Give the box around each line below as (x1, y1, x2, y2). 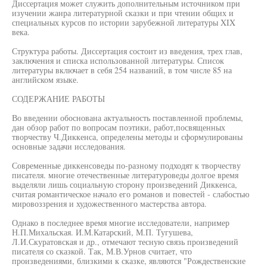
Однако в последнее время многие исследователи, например (12, 217, 229, 228)
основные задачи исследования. (12, 141, 126, 152)
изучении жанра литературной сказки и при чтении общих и (12, 7, 234, 18)
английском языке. (12, 74, 79, 85)
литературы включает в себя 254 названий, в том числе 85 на (12, 64, 232, 76)
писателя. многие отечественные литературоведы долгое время (12, 169, 238, 181)
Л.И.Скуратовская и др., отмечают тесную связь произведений (12, 236, 238, 247)
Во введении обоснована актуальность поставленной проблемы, (12, 112, 243, 123)
